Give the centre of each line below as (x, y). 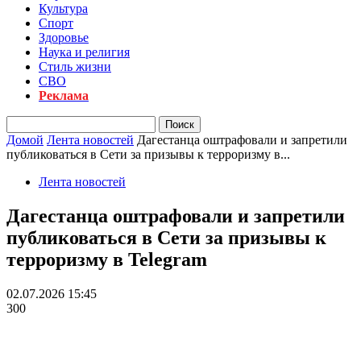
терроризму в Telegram (107, 259)
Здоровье (64, 37)
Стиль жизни (75, 66)
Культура (63, 8)
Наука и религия (84, 52)
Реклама (64, 95)
